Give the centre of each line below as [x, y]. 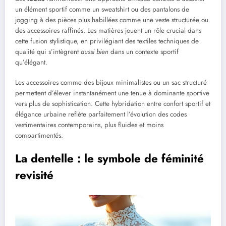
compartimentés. [39, 135]
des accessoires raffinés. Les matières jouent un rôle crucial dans [108, 30]
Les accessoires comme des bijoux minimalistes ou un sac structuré [111, 82]
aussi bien [95, 51]
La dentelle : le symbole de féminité [109, 159]
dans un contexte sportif [144, 51]
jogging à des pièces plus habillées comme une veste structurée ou [112, 20]
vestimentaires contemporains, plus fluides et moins [89, 125]
